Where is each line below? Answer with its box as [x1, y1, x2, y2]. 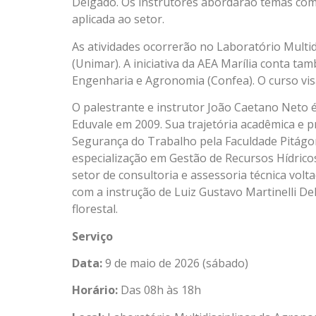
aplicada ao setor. [72, 11, 165, 28]
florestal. [72, 201, 119, 217]
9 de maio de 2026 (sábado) [102, 255, 249, 271]
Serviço [72, 228, 114, 244]
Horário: [72, 282, 119, 298]
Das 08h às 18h [118, 282, 202, 298]
